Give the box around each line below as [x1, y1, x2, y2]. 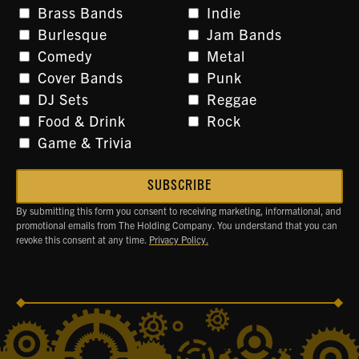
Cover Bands [38, 68, 123, 87]
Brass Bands [38, 3, 123, 22]
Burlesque [38, 25, 107, 43]
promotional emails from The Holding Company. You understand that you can [16, 219, 337, 231]
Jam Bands [207, 25, 282, 43]
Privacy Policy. [149, 233, 208, 245]
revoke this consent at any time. [16, 233, 149, 245]
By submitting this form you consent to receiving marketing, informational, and [16, 204, 341, 216]
